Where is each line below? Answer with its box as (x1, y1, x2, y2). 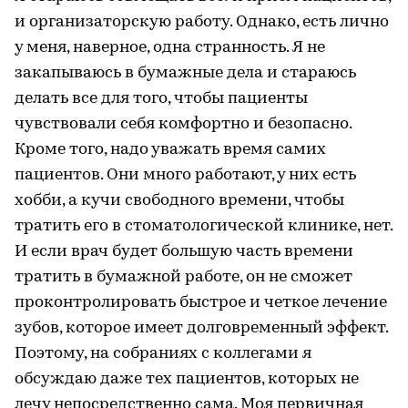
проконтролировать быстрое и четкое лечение (15, 293, 387, 311)
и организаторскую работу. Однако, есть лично (15, 13, 389, 31)
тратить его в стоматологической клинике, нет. (15, 217, 393, 235)
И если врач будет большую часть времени (15, 242, 353, 260)
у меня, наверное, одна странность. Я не (15, 38, 325, 56)
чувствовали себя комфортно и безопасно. (15, 115, 352, 133)
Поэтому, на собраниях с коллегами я (15, 344, 311, 362)
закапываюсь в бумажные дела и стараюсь (15, 64, 356, 82)
